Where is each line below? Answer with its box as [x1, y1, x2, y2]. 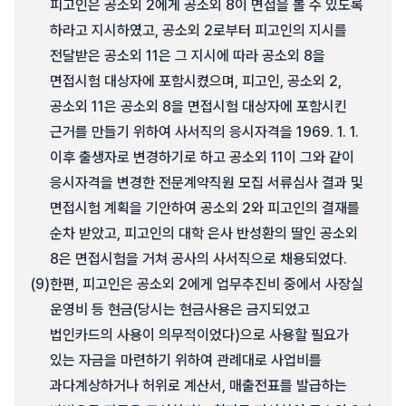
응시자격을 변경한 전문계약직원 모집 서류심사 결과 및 [50, 174, 363, 191]
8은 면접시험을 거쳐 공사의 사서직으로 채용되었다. [50, 250, 347, 267]
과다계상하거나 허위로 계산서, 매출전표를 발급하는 [50, 377, 347, 394]
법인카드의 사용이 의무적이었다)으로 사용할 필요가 [50, 326, 349, 343]
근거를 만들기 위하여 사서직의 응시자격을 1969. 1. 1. [50, 123, 359, 140]
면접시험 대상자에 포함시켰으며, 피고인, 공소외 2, [50, 72, 342, 90]
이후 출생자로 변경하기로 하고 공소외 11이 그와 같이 [50, 149, 354, 166]
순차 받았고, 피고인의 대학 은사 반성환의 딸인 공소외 [50, 225, 358, 242]
